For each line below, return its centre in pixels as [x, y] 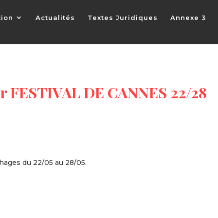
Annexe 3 [188, 18]
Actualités [55, 18]
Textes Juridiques [123, 18]
